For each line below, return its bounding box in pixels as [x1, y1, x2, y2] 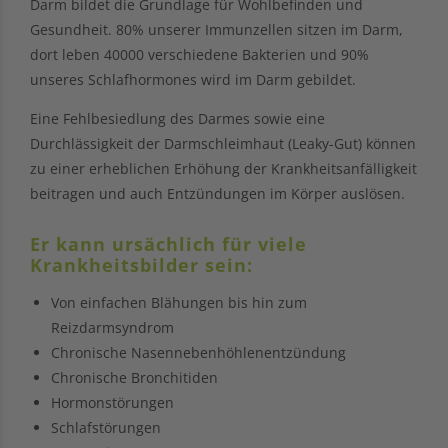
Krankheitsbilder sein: [30, 252, 253, 277]
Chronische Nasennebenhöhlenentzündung [51, 342, 346, 362]
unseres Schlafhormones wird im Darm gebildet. [30, 69, 356, 89]
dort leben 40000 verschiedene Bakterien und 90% [30, 44, 369, 64]
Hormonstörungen [51, 392, 174, 412]
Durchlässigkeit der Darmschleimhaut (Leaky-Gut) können [30, 133, 416, 153]
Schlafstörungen [51, 417, 161, 437]
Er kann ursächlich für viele [30, 231, 307, 256]
